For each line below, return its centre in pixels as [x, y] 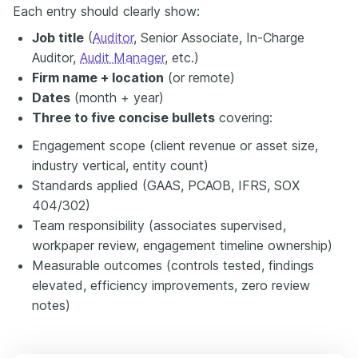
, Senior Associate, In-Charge [219, 37]
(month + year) [117, 97]
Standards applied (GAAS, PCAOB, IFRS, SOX [166, 185]
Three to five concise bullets [123, 117]
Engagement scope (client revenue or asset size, [175, 145]
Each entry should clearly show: [106, 11]
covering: [244, 117]
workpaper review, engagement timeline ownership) [182, 245]
